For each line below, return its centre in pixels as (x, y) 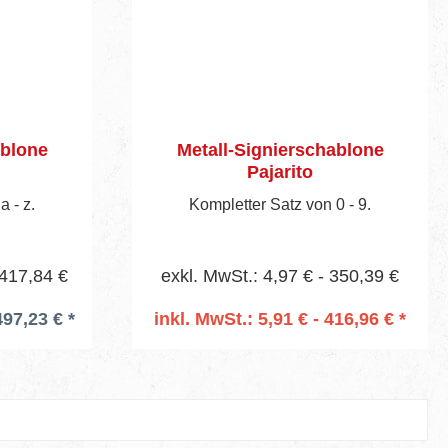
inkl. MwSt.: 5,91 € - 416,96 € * (280, 318)
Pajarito (280, 171)
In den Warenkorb (280, 346)
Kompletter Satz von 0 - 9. (280, 204)
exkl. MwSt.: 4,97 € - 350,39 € (280, 275)
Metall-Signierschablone (280, 149)
